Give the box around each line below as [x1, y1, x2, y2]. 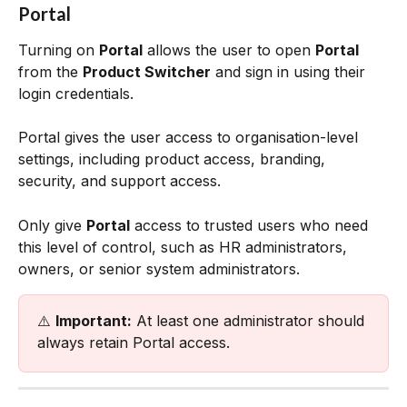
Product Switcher [83, 62, 211, 81]
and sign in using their [211, 62, 370, 81]
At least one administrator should [132, 311, 369, 330]
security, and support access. [18, 172, 221, 191]
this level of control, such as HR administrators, [18, 237, 352, 256]
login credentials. [18, 84, 138, 103]
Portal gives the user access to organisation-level [18, 128, 362, 147]
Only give [18, 215, 86, 234]
